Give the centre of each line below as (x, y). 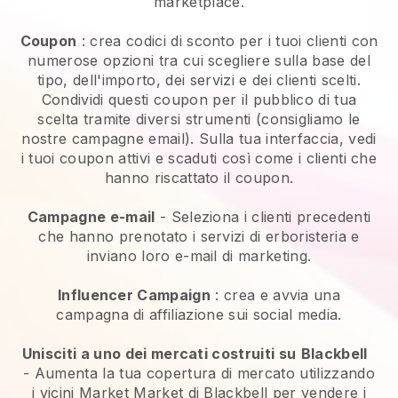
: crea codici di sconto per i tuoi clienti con (227, 40)
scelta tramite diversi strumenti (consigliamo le (199, 119)
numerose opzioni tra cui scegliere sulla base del (199, 60)
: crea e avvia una (276, 295)
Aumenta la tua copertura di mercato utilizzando (204, 373)
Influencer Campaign (134, 295)
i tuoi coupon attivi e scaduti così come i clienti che (199, 158)
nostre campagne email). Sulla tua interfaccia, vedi (199, 138)
